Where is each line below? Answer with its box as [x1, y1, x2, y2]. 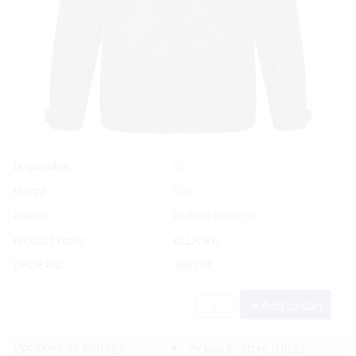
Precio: [13, 208, 48, 223]
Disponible [13, 158, 70, 173]
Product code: [13, 233, 86, 248]
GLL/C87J [172, 233, 219, 248]
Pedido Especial [172, 208, 257, 223]
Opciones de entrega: [13, 339, 127, 354]
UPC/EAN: [13, 257, 64, 273]
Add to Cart [261, 297, 323, 313]
